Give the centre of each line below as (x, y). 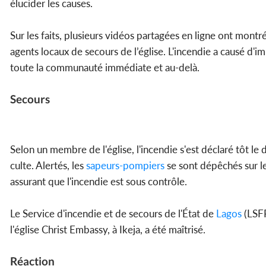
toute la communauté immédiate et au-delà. (105, 68)
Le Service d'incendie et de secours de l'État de (112, 214)
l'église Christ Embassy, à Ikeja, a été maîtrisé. (108, 230)
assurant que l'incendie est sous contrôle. (99, 182)
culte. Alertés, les (47, 166)
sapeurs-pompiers (124, 166)
